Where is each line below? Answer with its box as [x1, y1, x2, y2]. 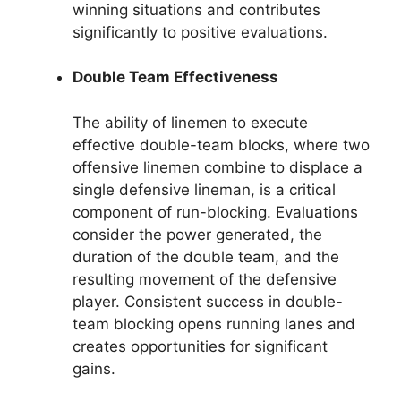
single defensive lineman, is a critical [73, 180, 336, 199]
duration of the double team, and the [73, 247, 339, 266]
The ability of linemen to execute [73, 113, 308, 132]
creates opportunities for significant [73, 337, 328, 355]
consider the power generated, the [73, 225, 322, 243]
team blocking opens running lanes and [73, 314, 355, 333]
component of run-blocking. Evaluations [73, 202, 358, 221]
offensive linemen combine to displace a [73, 158, 363, 176]
